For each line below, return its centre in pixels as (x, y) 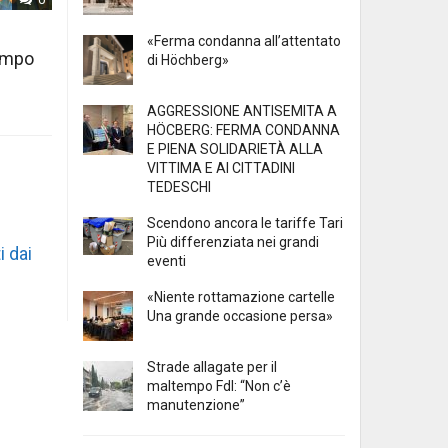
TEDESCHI (179, 187)
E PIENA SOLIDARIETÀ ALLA (235, 149)
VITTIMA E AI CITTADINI (221, 168)
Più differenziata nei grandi (233, 242)
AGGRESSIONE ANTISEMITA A (242, 111)
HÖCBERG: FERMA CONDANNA (243, 130)
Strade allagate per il (212, 367)
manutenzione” (196, 405)
